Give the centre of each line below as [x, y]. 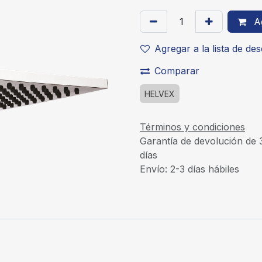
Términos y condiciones [192, 127]
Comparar [177, 71]
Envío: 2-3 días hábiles [189, 169]
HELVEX [160, 94]
